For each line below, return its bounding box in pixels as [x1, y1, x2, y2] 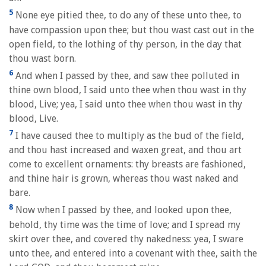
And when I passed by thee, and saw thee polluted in [13, 69, 239, 81]
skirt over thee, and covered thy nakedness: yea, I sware [9, 233, 243, 245]
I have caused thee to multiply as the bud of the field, [13, 130, 244, 142]
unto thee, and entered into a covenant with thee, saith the [9, 247, 257, 259]
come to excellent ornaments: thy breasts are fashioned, [9, 159, 246, 170]
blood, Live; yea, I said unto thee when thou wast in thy [9, 98, 242, 110]
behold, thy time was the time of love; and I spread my [9, 218, 240, 230]
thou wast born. [9, 52, 76, 64]
